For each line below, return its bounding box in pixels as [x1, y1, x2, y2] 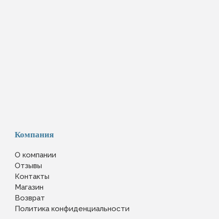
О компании [15, 150, 56, 159]
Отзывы [15, 161, 42, 170]
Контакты [15, 172, 49, 181]
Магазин [15, 182, 44, 192]
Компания [15, 130, 54, 139]
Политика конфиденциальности [15, 204, 130, 213]
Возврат [15, 193, 45, 202]
